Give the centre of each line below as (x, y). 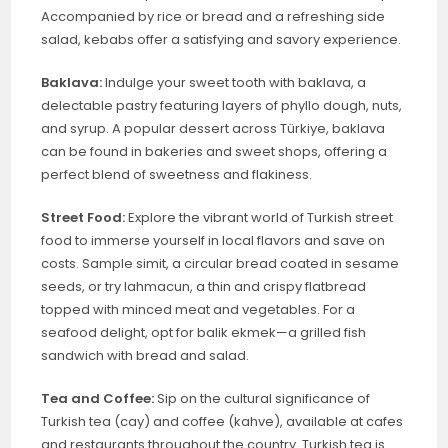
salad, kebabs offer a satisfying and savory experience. (221, 39)
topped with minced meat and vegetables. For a (198, 309)
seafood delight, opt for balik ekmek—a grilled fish (204, 332)
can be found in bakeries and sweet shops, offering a (214, 151)
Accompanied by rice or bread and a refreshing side (213, 16)
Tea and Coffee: (98, 398)
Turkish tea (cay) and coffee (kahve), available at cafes (222, 421)
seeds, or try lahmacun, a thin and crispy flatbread (204, 286)
